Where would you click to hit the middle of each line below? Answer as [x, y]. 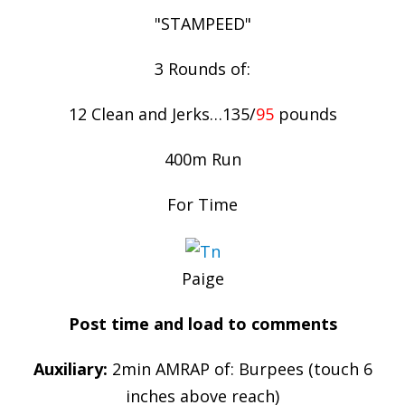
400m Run [202, 159]
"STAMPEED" [202, 24]
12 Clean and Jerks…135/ [162, 114]
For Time [202, 204]
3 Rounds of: [202, 69]
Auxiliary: [70, 369]
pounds [305, 114]
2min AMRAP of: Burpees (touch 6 [240, 369]
